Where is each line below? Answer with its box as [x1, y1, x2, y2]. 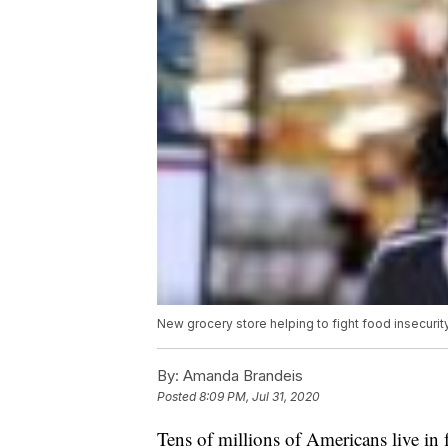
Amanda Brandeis [179, 366, 303, 386]
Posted [157, 389, 199, 405]
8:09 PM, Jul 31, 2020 [199, 389, 320, 405]
